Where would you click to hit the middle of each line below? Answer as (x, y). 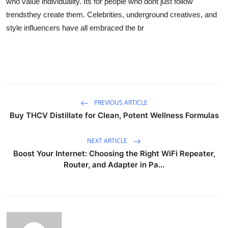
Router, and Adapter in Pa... (114, 164)
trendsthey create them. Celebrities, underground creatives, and (111, 14)
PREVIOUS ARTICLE (120, 102)
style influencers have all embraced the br (75, 27)
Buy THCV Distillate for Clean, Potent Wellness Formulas (114, 115)
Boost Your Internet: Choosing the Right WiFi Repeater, (114, 153)
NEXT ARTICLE (108, 140)
